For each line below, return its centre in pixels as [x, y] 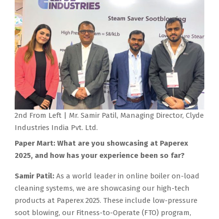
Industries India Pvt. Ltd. [56, 128]
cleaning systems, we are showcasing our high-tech [102, 188]
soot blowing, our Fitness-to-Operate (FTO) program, [103, 213]
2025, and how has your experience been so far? [100, 156]
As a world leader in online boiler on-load [128, 176]
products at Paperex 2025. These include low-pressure [106, 201]
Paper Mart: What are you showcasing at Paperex [101, 143]
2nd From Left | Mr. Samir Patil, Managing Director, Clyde [109, 116]
